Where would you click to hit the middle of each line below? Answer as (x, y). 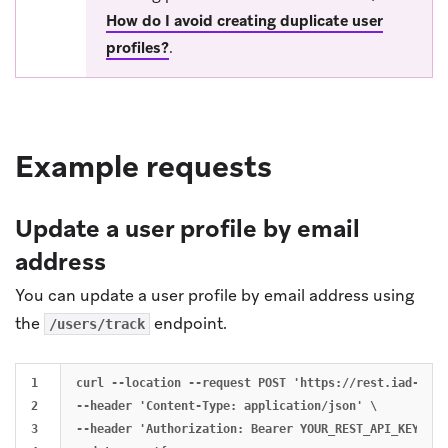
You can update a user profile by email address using (214, 295)
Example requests (143, 166)
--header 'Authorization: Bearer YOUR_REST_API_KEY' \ (258, 428)
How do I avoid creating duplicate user (244, 20)
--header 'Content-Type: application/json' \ (226, 405)
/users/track (97, 323)
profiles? (137, 47)
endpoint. (188, 323)
